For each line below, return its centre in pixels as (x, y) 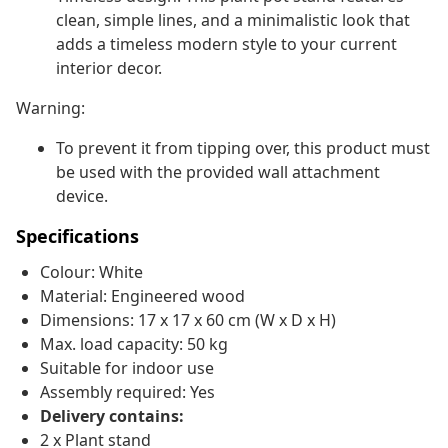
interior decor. (109, 68)
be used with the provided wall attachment (218, 172)
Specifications (77, 236)
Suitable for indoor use (127, 368)
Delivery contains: (112, 416)
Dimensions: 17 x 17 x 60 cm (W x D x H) (188, 320)
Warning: (50, 108)
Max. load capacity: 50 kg (134, 344)
